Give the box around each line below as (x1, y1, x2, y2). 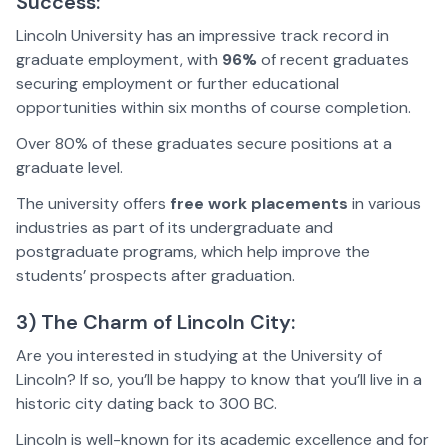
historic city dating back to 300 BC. (16, 392, 277, 414)
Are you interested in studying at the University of (16, 344, 382, 366)
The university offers (16, 192, 170, 214)
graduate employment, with (16, 48, 222, 70)
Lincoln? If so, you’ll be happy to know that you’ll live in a (16, 368, 422, 390)
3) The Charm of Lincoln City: (16, 308, 295, 335)
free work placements (170, 192, 348, 214)
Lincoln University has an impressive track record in (16, 24, 389, 46)
